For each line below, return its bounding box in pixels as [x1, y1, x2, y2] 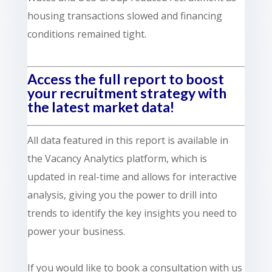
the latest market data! [27, 98, 174, 115]
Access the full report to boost [27, 70, 224, 87]
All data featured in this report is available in [27, 133, 228, 147]
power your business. [27, 224, 125, 238]
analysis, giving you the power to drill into [27, 188, 217, 202]
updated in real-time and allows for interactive [27, 169, 237, 183]
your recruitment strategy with [27, 84, 226, 101]
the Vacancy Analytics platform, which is [27, 151, 207, 165]
